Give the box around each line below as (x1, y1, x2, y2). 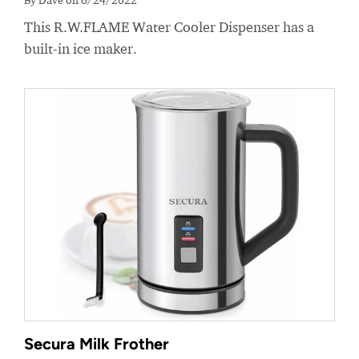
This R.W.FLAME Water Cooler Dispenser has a (24, 18, 314, 35)
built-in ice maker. (24, 39, 137, 57)
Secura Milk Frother (24, 334, 169, 353)
